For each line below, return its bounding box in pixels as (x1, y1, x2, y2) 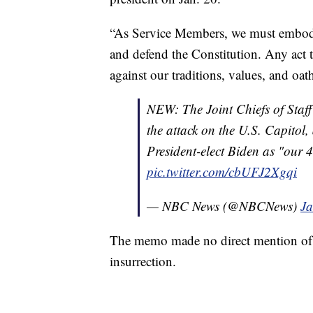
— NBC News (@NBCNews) (147, 197, 300, 215)
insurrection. (110, 252, 176, 270)
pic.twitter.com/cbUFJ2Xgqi (147, 163, 297, 181)
